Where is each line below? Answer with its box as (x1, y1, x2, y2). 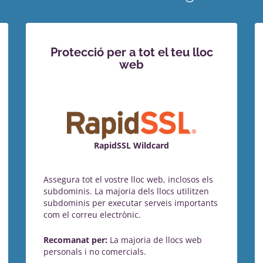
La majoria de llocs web (107, 234, 202, 245)
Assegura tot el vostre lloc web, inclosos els (43, 173, 213, 185)
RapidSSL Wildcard (94, 140, 169, 151)
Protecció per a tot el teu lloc (50, 46, 213, 59)
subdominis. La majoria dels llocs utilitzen (43, 185, 209, 197)
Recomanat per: (43, 234, 107, 245)
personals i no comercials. (43, 245, 146, 257)
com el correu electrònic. (43, 208, 141, 220)
